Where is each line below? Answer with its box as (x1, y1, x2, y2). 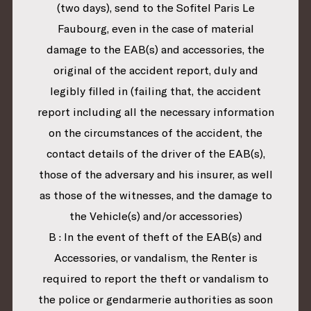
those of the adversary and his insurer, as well (38, 167, 273, 182)
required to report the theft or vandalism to (42, 271, 269, 286)
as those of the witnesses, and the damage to (39, 188, 272, 203)
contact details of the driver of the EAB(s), (46, 146, 265, 161)
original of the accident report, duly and (53, 63, 258, 78)
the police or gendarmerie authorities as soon (38, 292, 273, 307)
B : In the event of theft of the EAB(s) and (49, 230, 262, 244)
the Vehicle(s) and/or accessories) (69, 209, 242, 224)
